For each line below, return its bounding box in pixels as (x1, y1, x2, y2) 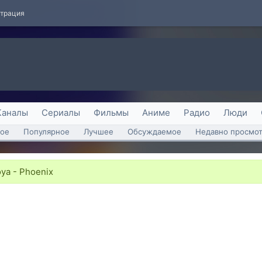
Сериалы (42, 107, 80, 118)
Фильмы (94, 107, 129, 118)
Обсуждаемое (127, 127, 181, 136)
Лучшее (84, 127, 113, 136)
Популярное (23, 127, 70, 136)
